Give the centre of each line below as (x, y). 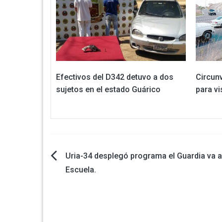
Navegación (89, 160)
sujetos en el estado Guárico (108, 89)
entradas (79, 204)
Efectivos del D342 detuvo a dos (115, 77)
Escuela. (81, 169)
